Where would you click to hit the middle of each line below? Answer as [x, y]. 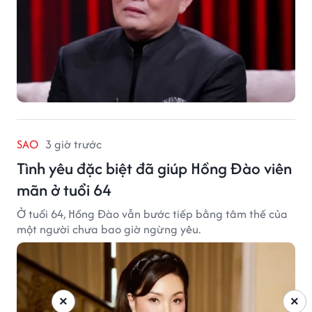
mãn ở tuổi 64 [64, 189]
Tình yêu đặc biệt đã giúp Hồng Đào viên [154, 168]
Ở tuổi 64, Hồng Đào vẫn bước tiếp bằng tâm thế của [152, 213]
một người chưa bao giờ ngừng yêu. [109, 229]
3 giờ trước [73, 144]
